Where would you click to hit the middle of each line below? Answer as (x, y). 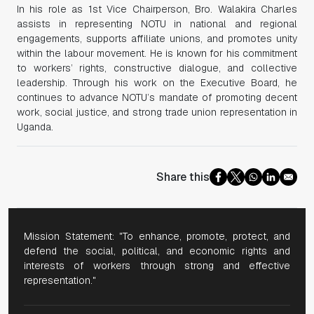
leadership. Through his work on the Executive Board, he (157, 83)
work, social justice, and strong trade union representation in (157, 112)
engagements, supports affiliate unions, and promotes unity (157, 39)
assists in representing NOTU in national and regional (157, 24)
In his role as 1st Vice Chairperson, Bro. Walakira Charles (157, 9)
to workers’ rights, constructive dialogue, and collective (157, 68)
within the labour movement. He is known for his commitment (157, 53)
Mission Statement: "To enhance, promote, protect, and (157, 236)
